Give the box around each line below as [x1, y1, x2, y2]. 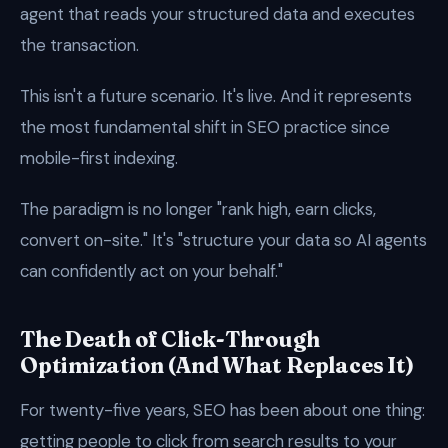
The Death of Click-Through [20, 326, 320, 353]
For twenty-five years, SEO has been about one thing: [20, 399, 425, 421]
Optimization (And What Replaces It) [20, 352, 414, 379]
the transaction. [20, 34, 139, 56]
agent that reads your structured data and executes [20, 3, 415, 25]
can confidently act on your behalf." [20, 260, 283, 282]
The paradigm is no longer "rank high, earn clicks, [20, 198, 376, 220]
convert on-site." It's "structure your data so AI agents [20, 229, 427, 251]
